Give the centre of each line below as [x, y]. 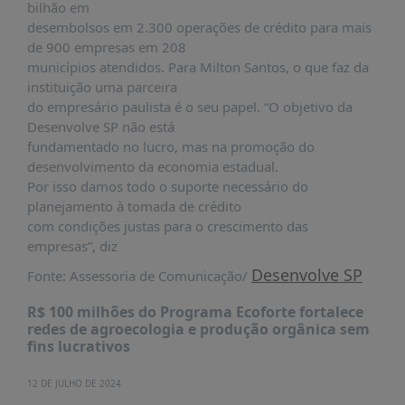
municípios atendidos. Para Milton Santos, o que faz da [198, 67]
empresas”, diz [72, 246]
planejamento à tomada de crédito [134, 206]
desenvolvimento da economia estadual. [152, 166]
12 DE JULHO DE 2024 [74, 383]
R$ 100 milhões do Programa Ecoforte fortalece [195, 312]
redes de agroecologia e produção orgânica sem [198, 329]
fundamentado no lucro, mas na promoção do [170, 146]
